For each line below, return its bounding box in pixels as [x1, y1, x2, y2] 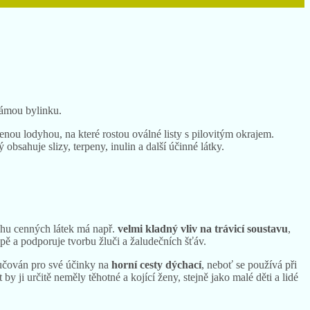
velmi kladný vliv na [118, 222, 212, 235]
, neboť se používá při [201, 258, 297, 271]
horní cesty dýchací [111, 258, 201, 271]
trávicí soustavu [215, 222, 288, 235]
